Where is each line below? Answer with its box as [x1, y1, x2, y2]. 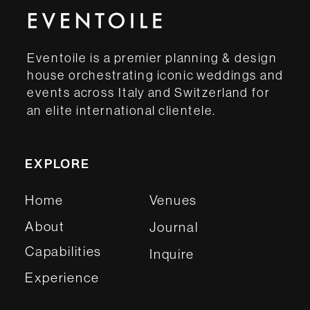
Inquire [149, 246, 195, 262]
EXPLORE [25, 158, 91, 171]
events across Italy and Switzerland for [27, 85, 271, 100]
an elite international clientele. [27, 102, 217, 118]
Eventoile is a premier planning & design [27, 51, 277, 66]
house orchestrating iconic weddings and [27, 68, 284, 83]
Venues [149, 192, 197, 208]
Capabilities [25, 243, 102, 259]
